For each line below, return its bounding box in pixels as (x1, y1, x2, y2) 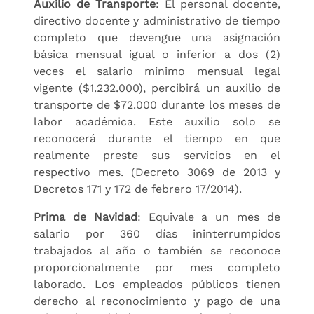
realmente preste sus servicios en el (34, 148, 280, 162)
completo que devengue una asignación (34, 30, 280, 44)
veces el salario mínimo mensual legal (34, 64, 280, 78)
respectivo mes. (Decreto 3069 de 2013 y (34, 165, 280, 179)
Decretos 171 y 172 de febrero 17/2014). (34, 182, 242, 196)
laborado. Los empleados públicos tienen (34, 277, 280, 291)
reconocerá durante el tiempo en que (34, 131, 280, 145)
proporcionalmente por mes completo (34, 260, 280, 274)
